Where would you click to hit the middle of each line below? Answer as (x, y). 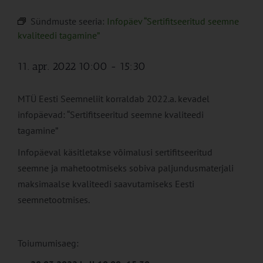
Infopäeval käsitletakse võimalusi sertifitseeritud (115, 152)
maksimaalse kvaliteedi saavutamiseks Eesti (106, 184)
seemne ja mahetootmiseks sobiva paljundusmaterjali (126, 168)
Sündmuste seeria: (69, 21)
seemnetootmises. (54, 200)
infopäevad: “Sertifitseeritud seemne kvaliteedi (111, 115)
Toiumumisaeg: (48, 243)
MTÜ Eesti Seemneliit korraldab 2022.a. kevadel (114, 99)
